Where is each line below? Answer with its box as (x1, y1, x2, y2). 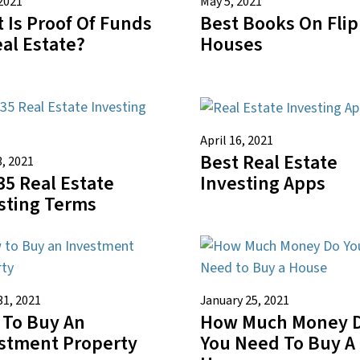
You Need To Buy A (200, 329, 355, 358)
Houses (200, 30, 263, 59)
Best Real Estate (200, 148, 337, 177)
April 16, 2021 (200, 131, 273, 149)
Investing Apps (200, 169, 325, 198)
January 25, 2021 (200, 291, 289, 309)
